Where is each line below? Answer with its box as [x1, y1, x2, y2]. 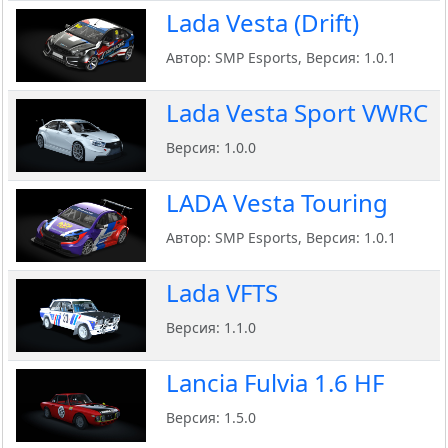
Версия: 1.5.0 [166, 408, 256, 428]
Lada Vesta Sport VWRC [166, 96, 428, 130]
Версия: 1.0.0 [166, 138, 256, 158]
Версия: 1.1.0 [166, 318, 256, 338]
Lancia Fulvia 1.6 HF [166, 366, 384, 400]
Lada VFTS [166, 276, 278, 310]
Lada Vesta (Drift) [166, 6, 359, 40]
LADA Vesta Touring [166, 186, 388, 220]
